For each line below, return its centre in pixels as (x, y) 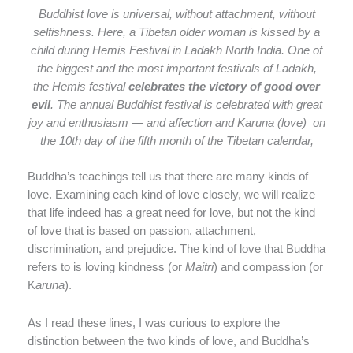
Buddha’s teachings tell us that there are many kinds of (168, 176)
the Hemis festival (81, 86)
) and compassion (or (268, 267)
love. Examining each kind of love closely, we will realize (171, 194)
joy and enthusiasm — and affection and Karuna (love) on (176, 123)
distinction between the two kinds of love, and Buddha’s (169, 342)
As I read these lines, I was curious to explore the (154, 323)
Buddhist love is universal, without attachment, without (176, 14)
